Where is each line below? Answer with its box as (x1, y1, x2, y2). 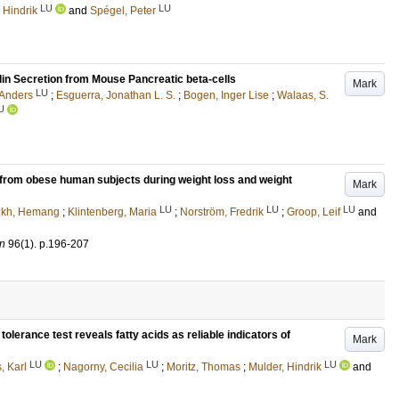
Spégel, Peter (90, 4, 156, 17)
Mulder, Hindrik (248, 361, 322, 373)
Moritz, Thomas (167, 361, 240, 373)
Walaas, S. (277, 89, 329, 102)
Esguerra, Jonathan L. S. (56, 89, 175, 102)
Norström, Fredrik (180, 206, 264, 218)
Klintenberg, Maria (68, 206, 157, 218)
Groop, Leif (287, 206, 340, 218)
